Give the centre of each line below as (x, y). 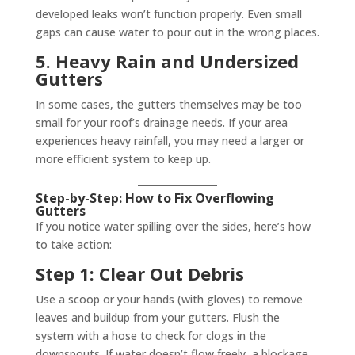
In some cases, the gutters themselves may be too (168, 104)
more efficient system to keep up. (123, 159)
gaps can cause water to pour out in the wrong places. (177, 32)
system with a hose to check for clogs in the (151, 336)
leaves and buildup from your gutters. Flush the (157, 317)
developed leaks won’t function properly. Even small (168, 14)
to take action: (73, 244)
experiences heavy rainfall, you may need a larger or (170, 141)
